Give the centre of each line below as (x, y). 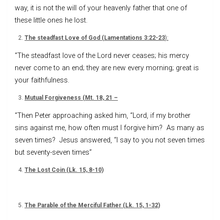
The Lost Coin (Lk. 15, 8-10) (64, 170)
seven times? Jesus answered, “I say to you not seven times (110, 140)
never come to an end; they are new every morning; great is (107, 68)
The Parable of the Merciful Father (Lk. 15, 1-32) (92, 205)
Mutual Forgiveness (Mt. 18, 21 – (71, 97)
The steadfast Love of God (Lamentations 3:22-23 (95, 38)
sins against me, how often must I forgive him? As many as (110, 128)
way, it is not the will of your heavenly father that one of (101, 8)
